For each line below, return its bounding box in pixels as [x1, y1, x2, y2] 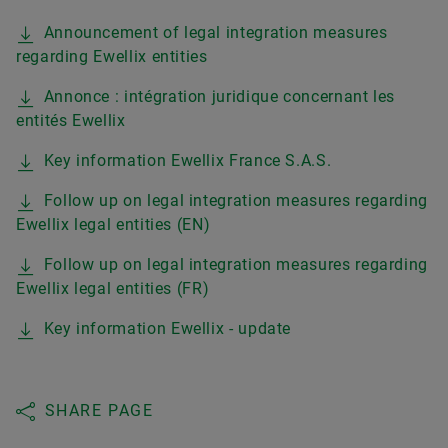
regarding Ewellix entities [16, 46, 208, 66]
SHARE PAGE [44, 400, 154, 420]
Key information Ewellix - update [43, 318, 292, 338]
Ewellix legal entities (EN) [16, 214, 211, 234]
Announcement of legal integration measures [43, 22, 388, 42]
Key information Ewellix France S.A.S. [43, 150, 332, 170]
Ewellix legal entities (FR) [16, 278, 210, 298]
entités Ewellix [16, 110, 126, 130]
